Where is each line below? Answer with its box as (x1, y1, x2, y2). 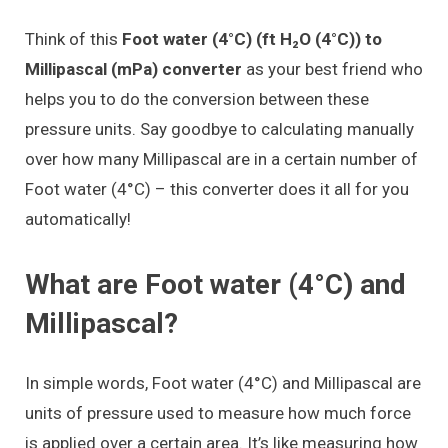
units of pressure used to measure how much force (25, 402, 411, 423)
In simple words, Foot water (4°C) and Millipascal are (25, 372, 421, 393)
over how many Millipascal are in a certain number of (25, 148, 418, 169)
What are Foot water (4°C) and (25, 267, 406, 301)
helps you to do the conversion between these (25, 88, 369, 109)
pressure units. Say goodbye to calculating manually (25, 118, 414, 139)
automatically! (25, 208, 131, 229)
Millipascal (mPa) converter (25, 58, 242, 79)
